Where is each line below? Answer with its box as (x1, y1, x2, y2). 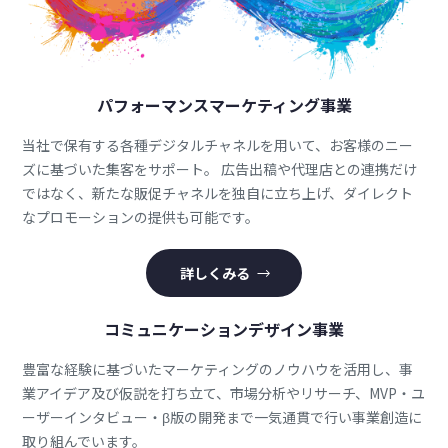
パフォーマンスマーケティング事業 (96, 92, 352, 117)
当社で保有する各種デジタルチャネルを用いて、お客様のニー (22, 134, 414, 155)
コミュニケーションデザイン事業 (104, 316, 344, 341)
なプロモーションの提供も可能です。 (22, 206, 260, 227)
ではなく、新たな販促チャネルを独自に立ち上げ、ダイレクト (22, 182, 414, 203)
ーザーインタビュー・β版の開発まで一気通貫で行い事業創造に (22, 406, 423, 427)
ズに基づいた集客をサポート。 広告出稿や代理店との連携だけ (22, 158, 418, 179)
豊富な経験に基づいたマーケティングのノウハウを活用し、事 (22, 358, 414, 379)
